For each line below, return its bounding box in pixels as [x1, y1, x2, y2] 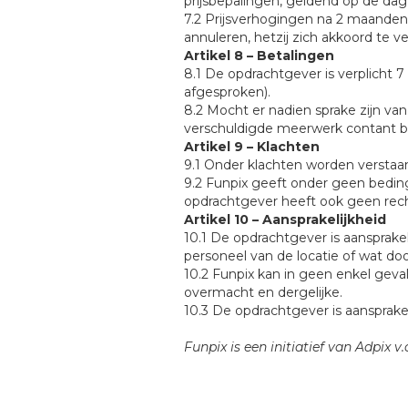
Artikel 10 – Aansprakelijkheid [184, 211, 386, 228]
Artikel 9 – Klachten [184, 138, 320, 155]
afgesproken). [184, 84, 270, 100]
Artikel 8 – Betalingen [184, 47, 334, 64]
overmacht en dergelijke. [184, 284, 342, 301]
